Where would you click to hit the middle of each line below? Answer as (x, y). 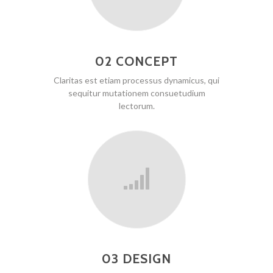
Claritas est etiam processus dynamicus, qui (136, 80)
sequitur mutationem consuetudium (136, 93)
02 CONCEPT (136, 61)
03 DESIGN (136, 259)
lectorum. (136, 106)
